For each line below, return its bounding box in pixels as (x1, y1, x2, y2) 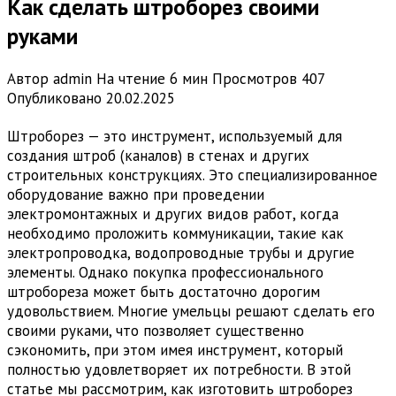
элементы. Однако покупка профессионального (7, 263, 324, 283)
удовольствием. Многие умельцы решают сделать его (7, 301, 375, 322)
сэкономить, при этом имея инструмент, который (7, 340, 343, 361)
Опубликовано (7, 88, 102, 109)
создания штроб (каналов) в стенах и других (7, 146, 309, 166)
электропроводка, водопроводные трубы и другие (7, 243, 354, 263)
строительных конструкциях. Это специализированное (7, 165, 377, 186)
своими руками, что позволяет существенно (7, 321, 304, 341)
